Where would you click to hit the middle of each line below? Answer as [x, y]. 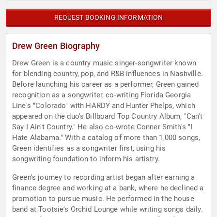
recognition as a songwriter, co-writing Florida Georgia [102, 95]
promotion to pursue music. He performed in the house [103, 199]
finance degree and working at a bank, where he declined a [108, 188]
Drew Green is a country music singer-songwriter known [104, 63]
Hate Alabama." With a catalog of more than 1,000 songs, [106, 138]
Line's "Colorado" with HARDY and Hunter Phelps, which [104, 106]
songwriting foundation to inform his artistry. [86, 159]
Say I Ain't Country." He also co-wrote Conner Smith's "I [102, 127]
